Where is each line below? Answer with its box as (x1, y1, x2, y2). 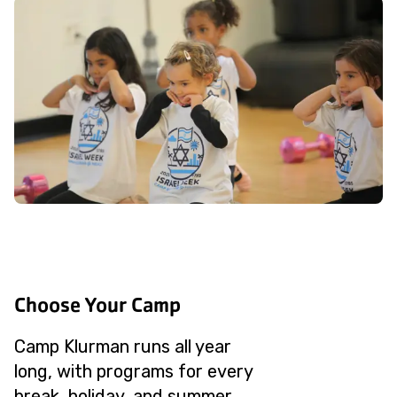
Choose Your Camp (14, 292, 181, 318)
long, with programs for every (14, 361, 253, 382)
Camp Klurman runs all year (14, 336, 231, 357)
